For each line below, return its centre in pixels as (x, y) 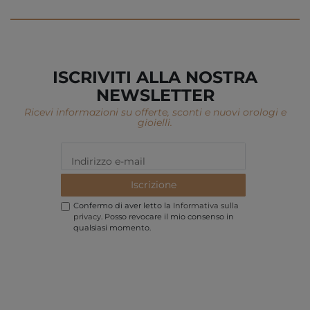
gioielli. (155, 122)
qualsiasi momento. (112, 228)
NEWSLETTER (155, 95)
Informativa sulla (206, 206)
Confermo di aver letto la (123, 206)
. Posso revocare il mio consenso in (167, 217)
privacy (87, 217)
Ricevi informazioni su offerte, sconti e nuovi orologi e (155, 112)
